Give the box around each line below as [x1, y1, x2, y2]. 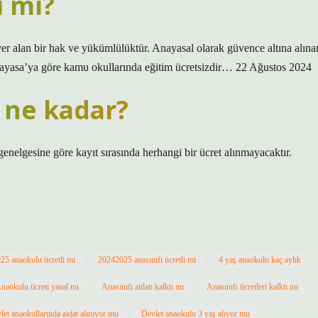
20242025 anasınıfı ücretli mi [98, 255, 196, 265]
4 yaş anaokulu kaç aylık [219, 255, 301, 265]
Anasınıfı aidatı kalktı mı [102, 282, 184, 292]
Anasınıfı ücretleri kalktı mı [207, 282, 298, 292]
